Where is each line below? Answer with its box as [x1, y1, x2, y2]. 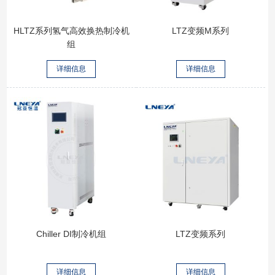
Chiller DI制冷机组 [36, 229, 107, 239]
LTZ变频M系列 [172, 26, 230, 36]
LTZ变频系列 [176, 229, 226, 239]
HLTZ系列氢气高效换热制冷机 [13, 26, 130, 36]
